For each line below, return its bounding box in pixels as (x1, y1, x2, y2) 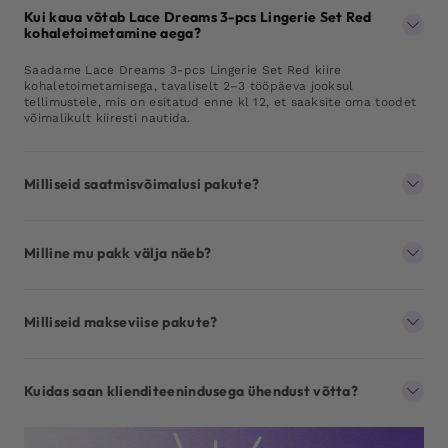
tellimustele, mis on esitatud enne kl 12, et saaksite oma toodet (24, 94, 417, 109)
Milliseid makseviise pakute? (24, 312, 218, 331)
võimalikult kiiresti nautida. (24, 110, 191, 125)
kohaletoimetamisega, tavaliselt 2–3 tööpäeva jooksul (24, 78, 354, 93)
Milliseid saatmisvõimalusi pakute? (24, 174, 260, 193)
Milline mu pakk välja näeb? (24, 243, 212, 262)
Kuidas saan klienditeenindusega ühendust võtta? (24, 381, 359, 400)
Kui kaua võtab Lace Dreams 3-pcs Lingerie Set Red (24, 7, 372, 26)
